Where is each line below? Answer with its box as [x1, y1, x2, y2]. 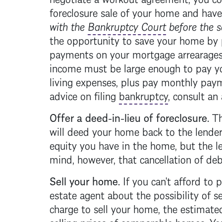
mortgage [132, 44, 175, 62]
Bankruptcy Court [87, 16, 166, 34]
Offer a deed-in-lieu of [49, 108, 156, 125]
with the [49, 16, 88, 34]
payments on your [49, 44, 132, 62]
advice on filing [49, 86, 119, 104]
